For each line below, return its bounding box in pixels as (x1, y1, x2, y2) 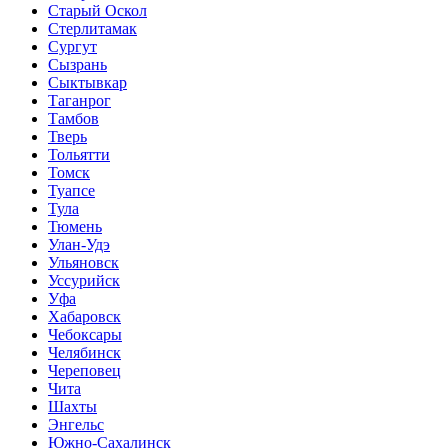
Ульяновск (48, 254, 119, 272)
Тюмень (48, 218, 102, 236)
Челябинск (48, 344, 121, 362)
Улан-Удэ (48, 236, 110, 254)
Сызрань (48, 56, 107, 74)
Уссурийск (48, 272, 120, 290)
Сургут (48, 38, 97, 56)
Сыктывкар (48, 74, 127, 92)
